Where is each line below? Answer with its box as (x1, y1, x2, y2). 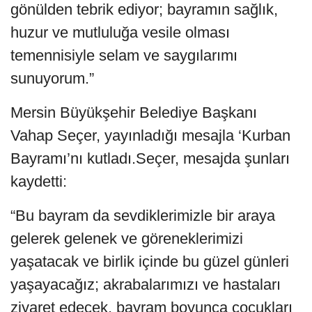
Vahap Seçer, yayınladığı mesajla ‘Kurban (10, 126, 290, 144)
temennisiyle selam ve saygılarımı (10, 46, 237, 64)
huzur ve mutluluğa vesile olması (10, 23, 230, 41)
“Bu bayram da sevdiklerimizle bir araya (10, 206, 275, 224)
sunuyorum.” (10, 69, 94, 87)
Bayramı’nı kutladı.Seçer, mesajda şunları (10, 149, 290, 167)
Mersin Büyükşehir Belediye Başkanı (10, 103, 257, 121)
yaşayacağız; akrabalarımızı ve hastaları (10, 275, 281, 293)
